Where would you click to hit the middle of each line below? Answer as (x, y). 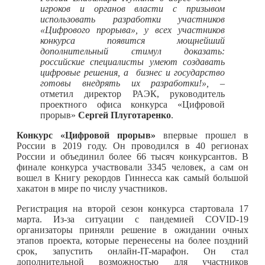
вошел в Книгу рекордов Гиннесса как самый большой (132, 177)
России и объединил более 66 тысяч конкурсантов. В (132, 156)
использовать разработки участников (132, 19)
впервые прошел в (202, 135)
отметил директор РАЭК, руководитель (132, 93)
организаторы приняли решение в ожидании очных (132, 230)
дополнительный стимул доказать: (132, 51)
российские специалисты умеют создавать (132, 62)
